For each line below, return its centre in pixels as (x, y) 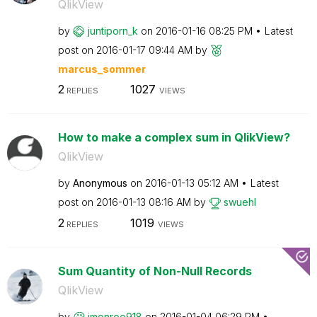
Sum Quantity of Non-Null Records (155, 271)
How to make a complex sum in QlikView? (174, 137)
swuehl (240, 202)
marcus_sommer (102, 69)
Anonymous (100, 183)
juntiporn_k (113, 30)
